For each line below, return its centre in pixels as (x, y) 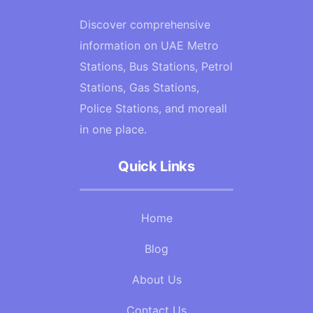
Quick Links (156, 166)
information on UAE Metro (149, 45)
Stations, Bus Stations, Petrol (156, 66)
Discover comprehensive (145, 24)
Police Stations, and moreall (153, 108)
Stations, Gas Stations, (139, 87)
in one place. (113, 129)
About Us (156, 279)
